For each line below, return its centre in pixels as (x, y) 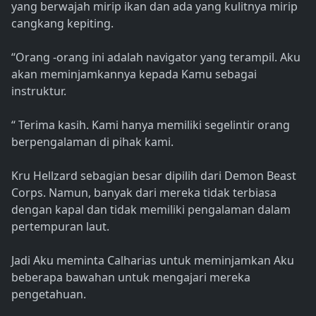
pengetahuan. (49, 294)
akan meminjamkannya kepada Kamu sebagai (134, 74)
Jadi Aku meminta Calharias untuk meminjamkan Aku (153, 261)
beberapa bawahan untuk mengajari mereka (131, 278)
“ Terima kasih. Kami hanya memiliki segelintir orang (151, 125)
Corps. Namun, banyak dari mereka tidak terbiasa (144, 193)
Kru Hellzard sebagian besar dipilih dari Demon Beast (154, 176)
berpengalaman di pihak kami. (92, 142)
